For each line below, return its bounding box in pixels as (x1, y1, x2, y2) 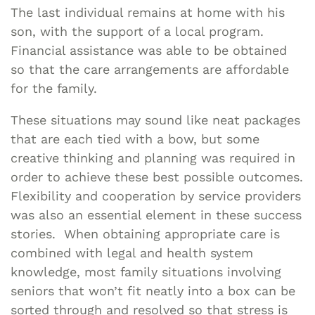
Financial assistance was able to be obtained (11, 42, 287, 58)
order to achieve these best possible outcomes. (11, 169, 303, 184)
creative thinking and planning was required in (11, 150, 295, 165)
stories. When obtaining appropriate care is (11, 226, 280, 241)
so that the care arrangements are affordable (11, 61, 289, 77)
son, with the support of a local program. (11, 23, 264, 39)
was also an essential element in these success (11, 207, 302, 222)
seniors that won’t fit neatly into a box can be (11, 283, 295, 298)
